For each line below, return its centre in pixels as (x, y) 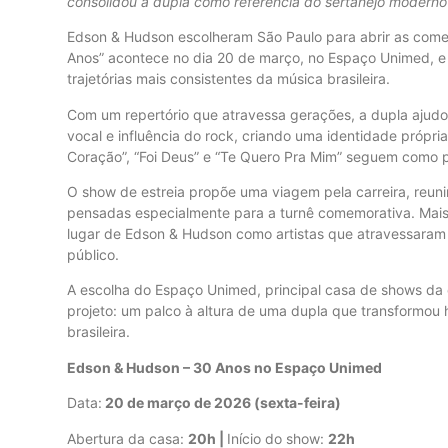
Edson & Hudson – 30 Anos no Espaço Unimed (224, 367)
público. (93, 254)
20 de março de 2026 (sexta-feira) (221, 403)
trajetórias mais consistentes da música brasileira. (228, 79)
